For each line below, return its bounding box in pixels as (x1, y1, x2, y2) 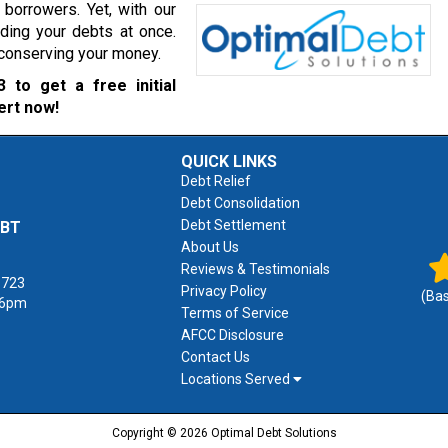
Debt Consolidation (181, 195, 300, 211)
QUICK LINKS (181, 152, 277, 171)
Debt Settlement (181, 217, 286, 233)
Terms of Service (181, 305, 289, 321)
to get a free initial (5, 76, 176, 95)
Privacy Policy (181, 283, 267, 299)
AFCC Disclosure (181, 327, 284, 343)
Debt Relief (181, 173, 251, 189)
